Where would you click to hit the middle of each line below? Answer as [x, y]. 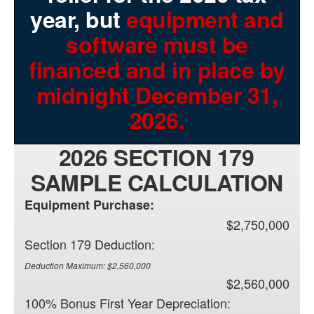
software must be [157, 45]
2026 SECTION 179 [156, 157]
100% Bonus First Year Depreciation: [128, 303]
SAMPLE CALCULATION [157, 183]
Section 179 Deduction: [90, 244]
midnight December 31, [157, 95]
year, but [78, 19]
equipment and [205, 19]
